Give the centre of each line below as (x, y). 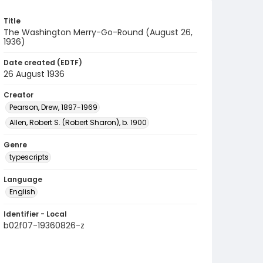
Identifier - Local (35, 214)
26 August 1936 (34, 74)
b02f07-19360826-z (44, 225)
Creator (18, 95)
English (22, 192)
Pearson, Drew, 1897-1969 (53, 107)
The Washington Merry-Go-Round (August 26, (98, 32)
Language (23, 179)
